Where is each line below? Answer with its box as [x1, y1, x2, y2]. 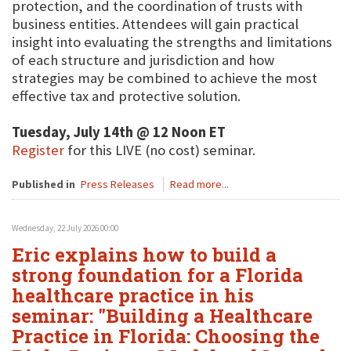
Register [12, 141, 64, 159]
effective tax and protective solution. [12, 87, 241, 105]
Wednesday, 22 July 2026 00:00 [12, 223, 118, 233]
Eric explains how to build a [12, 242, 277, 267]
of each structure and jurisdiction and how [12, 51, 274, 69]
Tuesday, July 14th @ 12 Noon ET [12, 123, 226, 141]
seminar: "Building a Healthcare [12, 303, 313, 328]
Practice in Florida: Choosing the [12, 324, 320, 349]
